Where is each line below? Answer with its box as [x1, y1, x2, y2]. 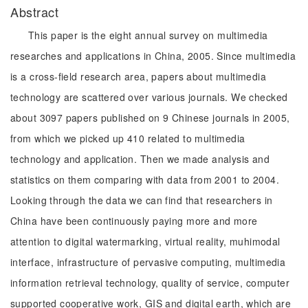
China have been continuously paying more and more [10, 214, 258, 228]
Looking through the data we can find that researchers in [10, 193, 273, 207]
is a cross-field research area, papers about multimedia [10, 69, 267, 83]
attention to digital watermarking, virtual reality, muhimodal [10, 234, 280, 248]
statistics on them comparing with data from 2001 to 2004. [10, 173, 279, 186]
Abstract [10, 3, 63, 21]
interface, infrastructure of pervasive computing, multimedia [10, 255, 286, 269]
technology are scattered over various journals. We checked [10, 90, 288, 104]
